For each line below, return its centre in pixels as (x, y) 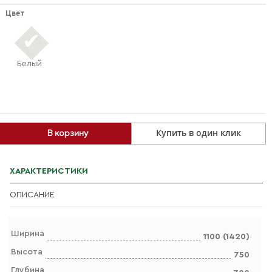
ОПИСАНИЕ (32, 195)
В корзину (67, 133)
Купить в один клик (199, 133)
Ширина (28, 234)
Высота (27, 252)
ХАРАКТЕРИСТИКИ (49, 171)
